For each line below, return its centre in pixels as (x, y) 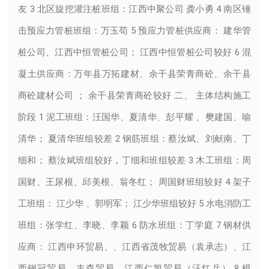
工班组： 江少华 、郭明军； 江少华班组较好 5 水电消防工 (134, 203)
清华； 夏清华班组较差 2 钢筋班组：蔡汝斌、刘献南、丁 (134, 138)
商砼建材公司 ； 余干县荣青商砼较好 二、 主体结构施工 (134, 95)
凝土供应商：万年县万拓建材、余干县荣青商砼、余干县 (134, 74)
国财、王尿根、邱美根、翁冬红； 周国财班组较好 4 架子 (134, 182)
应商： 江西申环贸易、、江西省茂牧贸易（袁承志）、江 (134, 246)
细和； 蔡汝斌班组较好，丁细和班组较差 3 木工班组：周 (134, 160)
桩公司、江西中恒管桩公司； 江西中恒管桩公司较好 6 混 (134, 52)
